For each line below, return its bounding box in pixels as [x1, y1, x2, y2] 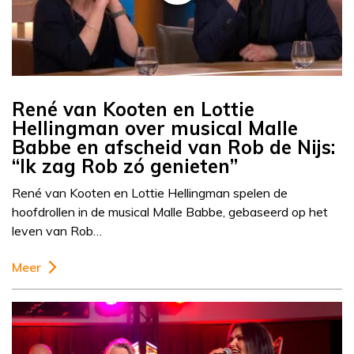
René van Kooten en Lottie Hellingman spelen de [12, 185, 288, 201]
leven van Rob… [12, 223, 102, 239]
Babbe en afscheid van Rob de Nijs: [12, 135, 335, 160]
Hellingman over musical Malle [12, 116, 298, 141]
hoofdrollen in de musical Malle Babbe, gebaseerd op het [12, 204, 328, 220]
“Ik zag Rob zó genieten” [12, 154, 238, 179]
